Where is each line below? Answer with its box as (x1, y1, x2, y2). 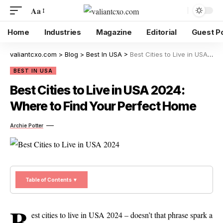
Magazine (96, 27, 132, 37)
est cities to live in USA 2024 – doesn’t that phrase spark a (31, 209, 213, 220)
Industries (44, 27, 81, 37)
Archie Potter (10, 122, 43, 128)
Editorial (146, 27, 177, 37)
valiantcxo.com (10, 50, 57, 58)
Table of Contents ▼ (25, 177, 78, 183)
